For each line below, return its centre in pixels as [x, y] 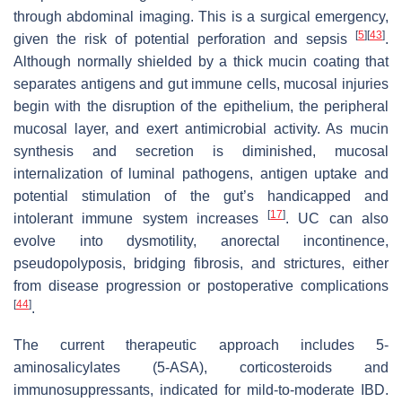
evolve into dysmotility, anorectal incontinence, [201, 240]
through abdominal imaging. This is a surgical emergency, [201, 16]
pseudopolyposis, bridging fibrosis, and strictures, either [201, 263]
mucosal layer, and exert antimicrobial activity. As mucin [201, 128]
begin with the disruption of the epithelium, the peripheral [201, 106]
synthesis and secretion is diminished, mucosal [201, 151]
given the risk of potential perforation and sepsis [184, 39]
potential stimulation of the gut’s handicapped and [201, 196]
